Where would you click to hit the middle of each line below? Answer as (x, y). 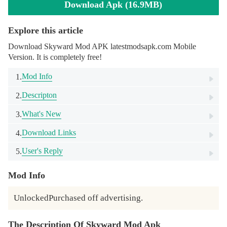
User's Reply (43, 151)
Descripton (40, 95)
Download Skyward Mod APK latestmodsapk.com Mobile (102, 47)
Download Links (49, 132)
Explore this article (45, 30)
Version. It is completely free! (55, 57)
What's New (42, 113)
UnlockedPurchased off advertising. (79, 198)
